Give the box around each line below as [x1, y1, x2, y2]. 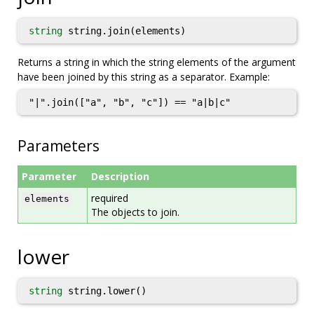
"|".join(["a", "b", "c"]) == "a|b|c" [29, 97, 231, 108]
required [91, 191, 128, 205]
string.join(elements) [62, 25, 186, 36]
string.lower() [62, 285, 146, 296]
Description [91, 170, 149, 183]
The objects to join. [91, 205, 179, 219]
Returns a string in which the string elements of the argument [18, 55, 296, 69]
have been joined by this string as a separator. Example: [18, 70, 270, 83]
